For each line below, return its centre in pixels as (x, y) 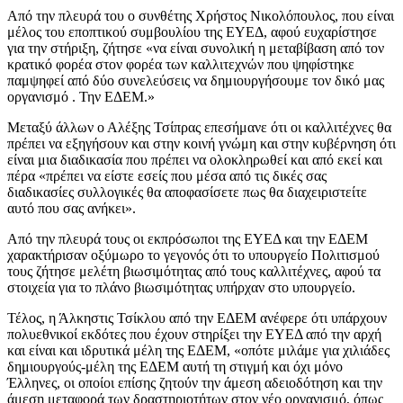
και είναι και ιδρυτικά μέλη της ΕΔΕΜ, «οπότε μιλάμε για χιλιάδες (198, 350)
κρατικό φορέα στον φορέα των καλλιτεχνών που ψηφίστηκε (181, 64)
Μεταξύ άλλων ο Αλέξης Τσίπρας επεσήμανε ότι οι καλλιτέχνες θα (199, 127)
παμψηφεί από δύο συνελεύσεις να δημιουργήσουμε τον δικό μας (196, 80)
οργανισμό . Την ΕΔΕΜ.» (81, 96)
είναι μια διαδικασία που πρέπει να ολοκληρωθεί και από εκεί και (195, 159)
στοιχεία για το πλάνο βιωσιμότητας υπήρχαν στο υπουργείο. (181, 287)
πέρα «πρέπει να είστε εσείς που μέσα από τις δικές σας (167, 175)
